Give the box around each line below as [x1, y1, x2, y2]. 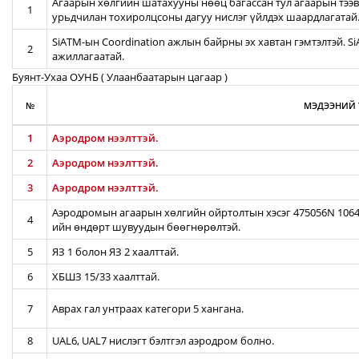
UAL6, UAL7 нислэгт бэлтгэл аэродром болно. [52, 333, 274, 348]
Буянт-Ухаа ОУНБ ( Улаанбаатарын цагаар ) [12, 70, 228, 84]
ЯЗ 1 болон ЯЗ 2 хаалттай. [52, 244, 179, 259]
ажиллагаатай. [52, 49, 124, 63]
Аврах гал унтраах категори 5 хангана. [52, 301, 244, 316]
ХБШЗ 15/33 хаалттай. [52, 269, 159, 284]
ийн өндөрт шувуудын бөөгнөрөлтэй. [52, 220, 240, 234]
